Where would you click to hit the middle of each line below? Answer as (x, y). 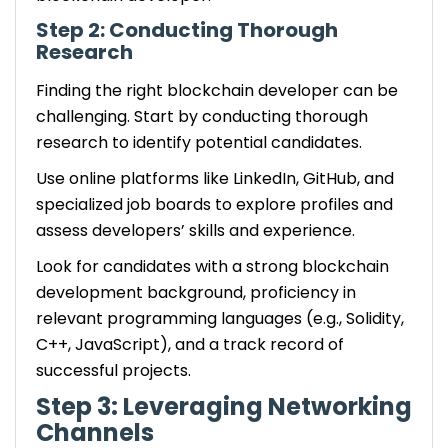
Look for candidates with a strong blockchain (212, 266)
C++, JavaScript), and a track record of (190, 344)
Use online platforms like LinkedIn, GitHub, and (215, 178)
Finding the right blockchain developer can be (217, 90)
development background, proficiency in (196, 292)
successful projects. (113, 370)
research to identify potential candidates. (201, 142)
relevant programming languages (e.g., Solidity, (220, 318)
